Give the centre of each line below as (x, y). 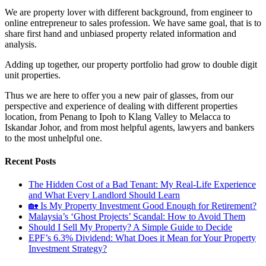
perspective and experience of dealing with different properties (121, 106)
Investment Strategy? (68, 249)
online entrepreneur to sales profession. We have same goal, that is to (133, 23)
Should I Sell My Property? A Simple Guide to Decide (130, 227)
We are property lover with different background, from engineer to (129, 12)
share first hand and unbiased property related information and (121, 33)
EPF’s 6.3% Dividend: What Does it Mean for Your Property (142, 238)
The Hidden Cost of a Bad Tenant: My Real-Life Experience (142, 185)
